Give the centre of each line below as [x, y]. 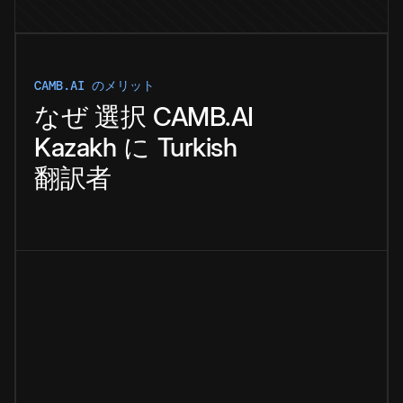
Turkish [197, 148]
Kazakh [75, 148]
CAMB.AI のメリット [94, 86]
